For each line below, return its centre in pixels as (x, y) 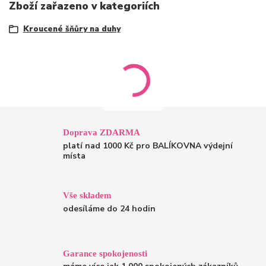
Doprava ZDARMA (102, 132)
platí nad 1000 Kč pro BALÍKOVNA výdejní (148, 145)
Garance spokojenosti (105, 253)
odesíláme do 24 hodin (110, 208)
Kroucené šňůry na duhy (72, 29)
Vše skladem (88, 195)
